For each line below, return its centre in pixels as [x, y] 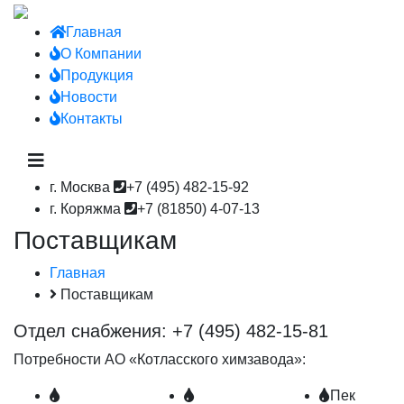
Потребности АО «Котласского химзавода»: [160, 359]
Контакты [92, 119]
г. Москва [82, 187]
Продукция [97, 75]
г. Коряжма [87, 209]
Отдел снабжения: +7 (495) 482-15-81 [171, 331]
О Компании [101, 54]
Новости [89, 97]
